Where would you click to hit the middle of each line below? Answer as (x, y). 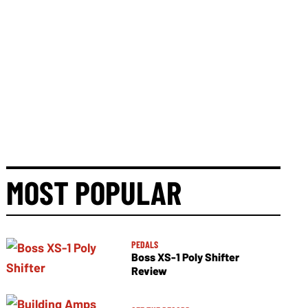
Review (149, 270)
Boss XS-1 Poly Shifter (185, 256)
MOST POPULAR (94, 192)
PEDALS (144, 244)
